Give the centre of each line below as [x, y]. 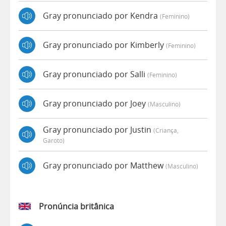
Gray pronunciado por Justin [98, 129]
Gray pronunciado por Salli [95, 74]
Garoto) [54, 140]
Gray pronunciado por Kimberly [104, 45]
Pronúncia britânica [76, 206]
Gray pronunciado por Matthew [104, 166]
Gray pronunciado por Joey [95, 104]
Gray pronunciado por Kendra [101, 16]
